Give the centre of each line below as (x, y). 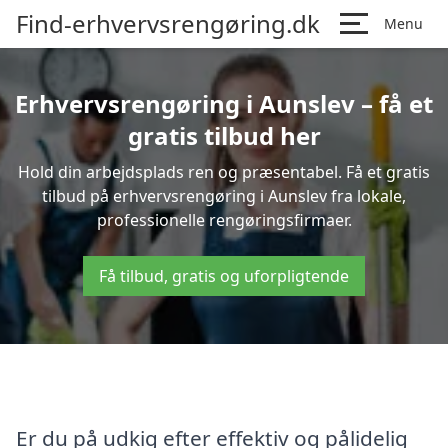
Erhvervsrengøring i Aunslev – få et (224, 103)
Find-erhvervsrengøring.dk (168, 23)
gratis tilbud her (224, 135)
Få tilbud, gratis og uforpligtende (224, 276)
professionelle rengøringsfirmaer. (224, 220)
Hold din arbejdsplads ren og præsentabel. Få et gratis (224, 172)
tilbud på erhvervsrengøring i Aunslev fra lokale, (224, 196)
